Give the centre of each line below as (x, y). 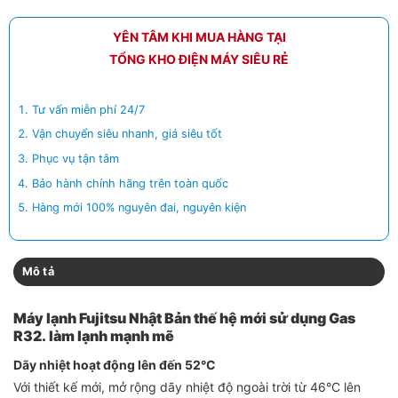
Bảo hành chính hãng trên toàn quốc (131, 183)
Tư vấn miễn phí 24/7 (89, 109)
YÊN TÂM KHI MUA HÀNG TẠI (199, 36)
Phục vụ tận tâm (76, 158)
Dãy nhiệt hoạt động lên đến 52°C (115, 365)
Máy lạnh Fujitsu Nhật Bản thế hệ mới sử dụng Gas (184, 318)
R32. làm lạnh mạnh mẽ (94, 336)
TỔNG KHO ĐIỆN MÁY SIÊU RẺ (199, 59)
